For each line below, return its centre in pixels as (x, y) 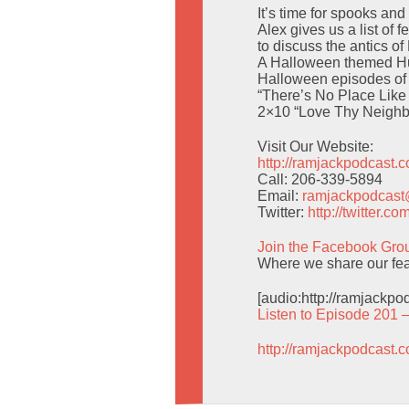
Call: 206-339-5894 (320, 179)
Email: (280, 196)
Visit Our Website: (315, 147)
